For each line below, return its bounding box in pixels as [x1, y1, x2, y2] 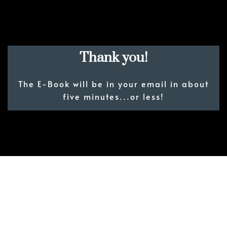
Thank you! [79, 49, 148, 66]
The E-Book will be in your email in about [18, 78, 209, 89]
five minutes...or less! [63, 91, 164, 102]
